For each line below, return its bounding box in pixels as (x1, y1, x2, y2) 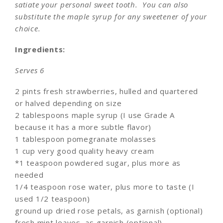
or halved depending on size (15, 98, 122, 108)
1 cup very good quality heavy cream (15, 145, 154, 156)
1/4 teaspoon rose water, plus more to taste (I (15, 181, 195, 192)
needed (15, 169, 44, 180)
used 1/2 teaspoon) (15, 193, 90, 204)
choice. (15, 23, 41, 33)
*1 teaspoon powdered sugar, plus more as (15, 157, 181, 168)
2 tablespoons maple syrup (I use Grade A (15, 110, 175, 120)
